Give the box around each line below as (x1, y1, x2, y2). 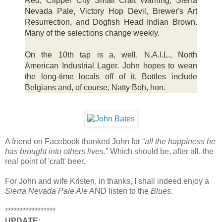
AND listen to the (88, 187, 151, 195)
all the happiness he (145, 137, 216, 146)
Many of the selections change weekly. (25, 29, 160, 38)
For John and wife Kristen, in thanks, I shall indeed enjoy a (5, 177, 209, 185)
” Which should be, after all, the (106, 147, 214, 156)
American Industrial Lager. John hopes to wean (25, 61, 197, 70)
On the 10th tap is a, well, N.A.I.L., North (25, 51, 197, 59)
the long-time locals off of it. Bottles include (25, 72, 197, 81)
